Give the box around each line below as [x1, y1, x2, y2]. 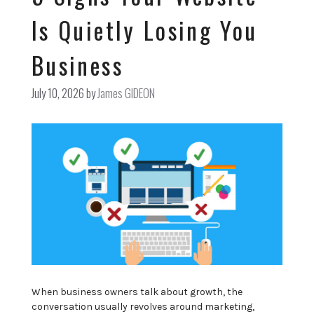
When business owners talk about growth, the [32, 286, 243, 299]
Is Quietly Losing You [32, 12, 258, 48]
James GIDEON [97, 83, 155, 102]
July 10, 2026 [32, 83, 84, 102]
